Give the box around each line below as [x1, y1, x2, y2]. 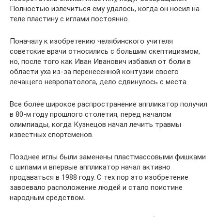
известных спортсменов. [10, 130, 93, 139]
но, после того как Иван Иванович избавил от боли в [10, 57, 191, 66]
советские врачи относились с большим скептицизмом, [10, 46, 200, 56]
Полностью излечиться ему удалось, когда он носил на [10, 4, 200, 13]
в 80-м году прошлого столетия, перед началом [10, 109, 171, 119]
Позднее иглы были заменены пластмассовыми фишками [10, 152, 206, 161]
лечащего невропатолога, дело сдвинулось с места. [10, 77, 188, 86]
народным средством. [10, 193, 85, 202]
